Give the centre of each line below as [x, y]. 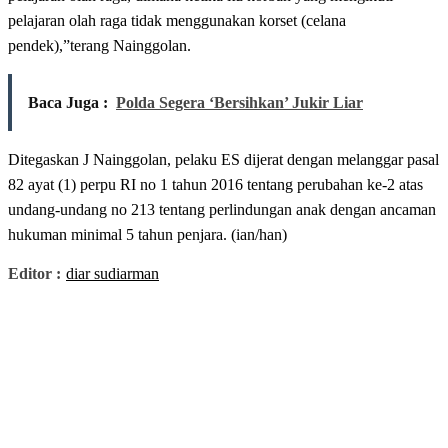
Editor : [34, 274]
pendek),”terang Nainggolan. [99, 46]
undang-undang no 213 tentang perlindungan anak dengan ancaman [222, 210]
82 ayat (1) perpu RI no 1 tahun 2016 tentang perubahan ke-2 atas [215, 185]
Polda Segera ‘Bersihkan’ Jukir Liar [239, 103]
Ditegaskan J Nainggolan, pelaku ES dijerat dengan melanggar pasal [223, 160]
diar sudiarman [112, 274]
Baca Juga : [68, 103]
